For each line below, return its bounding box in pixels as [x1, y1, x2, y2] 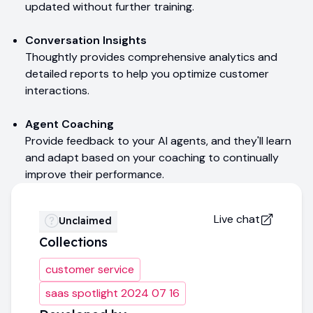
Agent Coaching [25, 116, 114, 131]
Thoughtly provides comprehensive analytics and [25, 49, 277, 64]
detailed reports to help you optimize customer [25, 66, 269, 81]
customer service [45, 261, 134, 277]
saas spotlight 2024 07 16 [45, 285, 180, 300]
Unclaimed [59, 214, 112, 227]
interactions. [25, 82, 89, 98]
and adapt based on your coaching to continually [25, 150, 279, 165]
